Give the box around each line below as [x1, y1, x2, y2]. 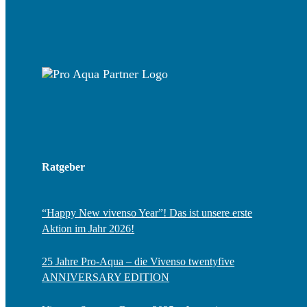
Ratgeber [42, 160, 86, 173]
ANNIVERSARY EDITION [42, 271, 170, 283]
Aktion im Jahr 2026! [42, 222, 135, 234]
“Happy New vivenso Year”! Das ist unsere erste [42, 206, 253, 219]
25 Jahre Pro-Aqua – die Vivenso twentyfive [42, 255, 235, 267]
